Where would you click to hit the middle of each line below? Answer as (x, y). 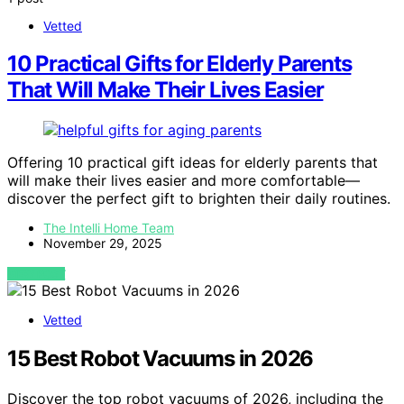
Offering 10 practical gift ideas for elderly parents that (193, 163)
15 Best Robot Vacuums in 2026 (161, 359)
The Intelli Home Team (109, 228)
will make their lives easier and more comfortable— (184, 181)
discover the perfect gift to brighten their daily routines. (199, 199)
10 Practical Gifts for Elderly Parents (179, 64)
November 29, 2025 (103, 243)
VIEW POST (37, 274)
